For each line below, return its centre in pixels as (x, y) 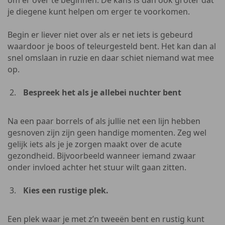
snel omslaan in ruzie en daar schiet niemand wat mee (111, 58)
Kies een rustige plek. (66, 190)
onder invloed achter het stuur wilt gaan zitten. (97, 167)
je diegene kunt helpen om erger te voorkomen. (99, 12)
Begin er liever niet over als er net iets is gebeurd (100, 35)
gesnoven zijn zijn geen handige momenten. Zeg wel (107, 133)
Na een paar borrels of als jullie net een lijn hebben (104, 121)
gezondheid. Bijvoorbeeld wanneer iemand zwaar (102, 156)
